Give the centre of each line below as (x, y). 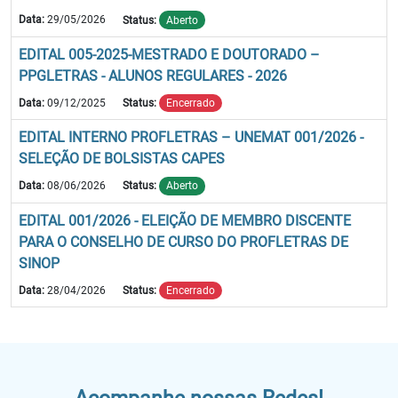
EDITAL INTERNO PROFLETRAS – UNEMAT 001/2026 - (191, 138)
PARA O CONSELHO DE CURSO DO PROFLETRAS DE (183, 242)
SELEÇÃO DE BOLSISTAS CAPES (122, 159)
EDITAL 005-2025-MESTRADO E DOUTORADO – (169, 54)
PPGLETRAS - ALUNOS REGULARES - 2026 (153, 76)
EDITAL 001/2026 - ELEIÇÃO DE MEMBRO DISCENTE (185, 220)
